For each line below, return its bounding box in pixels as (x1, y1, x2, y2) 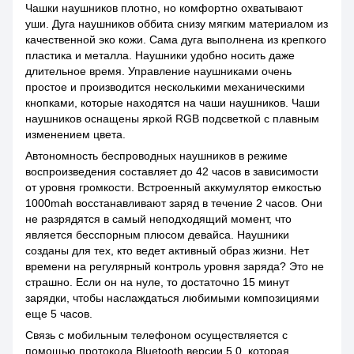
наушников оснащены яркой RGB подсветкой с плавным (25, 111, 319, 125)
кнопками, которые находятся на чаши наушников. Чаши (25, 96, 320, 109)
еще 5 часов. (25, 307, 92, 320)
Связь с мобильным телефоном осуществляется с (25, 328, 288, 341)
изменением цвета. (25, 127, 126, 141)
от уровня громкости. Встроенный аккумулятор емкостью (25, 180, 322, 194)
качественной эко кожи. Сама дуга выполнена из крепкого (25, 32, 326, 46)
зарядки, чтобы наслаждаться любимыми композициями (25, 291, 319, 304)
